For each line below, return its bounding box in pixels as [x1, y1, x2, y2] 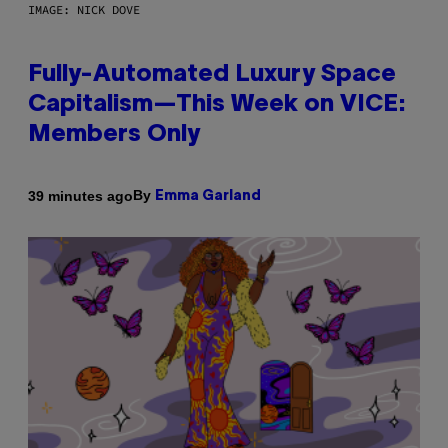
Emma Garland [155, 190, 261, 204]
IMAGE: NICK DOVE [28, 2, 140, 18]
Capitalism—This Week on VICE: [28, 94, 406, 117]
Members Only [28, 124, 200, 147]
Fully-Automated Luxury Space [28, 64, 396, 87]
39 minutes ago [28, 187, 133, 204]
